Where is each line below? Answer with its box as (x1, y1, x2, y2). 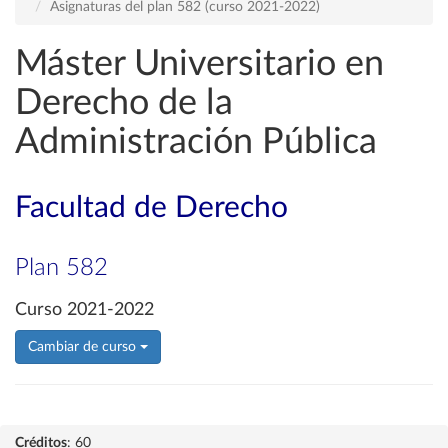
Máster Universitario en (15, 46, 384, 82)
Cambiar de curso (28, 340, 140, 354)
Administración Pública (15, 124, 377, 160)
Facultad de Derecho (15, 193, 288, 223)
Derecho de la (15, 85, 233, 121)
